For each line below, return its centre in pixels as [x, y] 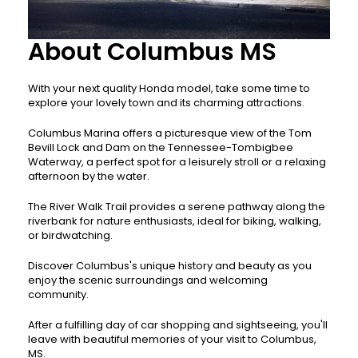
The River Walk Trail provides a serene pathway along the [177, 206]
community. [58, 294]
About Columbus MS [152, 52]
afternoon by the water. [89, 176]
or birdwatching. [70, 235]
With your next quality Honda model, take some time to [169, 88]
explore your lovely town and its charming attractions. [166, 102]
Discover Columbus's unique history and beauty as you [170, 265]
